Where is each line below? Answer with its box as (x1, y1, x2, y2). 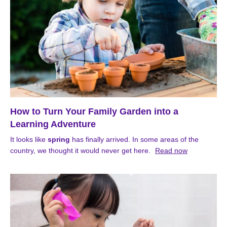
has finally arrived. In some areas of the (70, 135, 199, 144)
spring (48, 135, 70, 144)
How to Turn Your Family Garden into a (10, 106, 178, 117)
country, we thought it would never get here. (10, 146, 150, 155)
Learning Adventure (10, 119, 96, 130)
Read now (155, 146, 187, 155)
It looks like (10, 135, 48, 144)
